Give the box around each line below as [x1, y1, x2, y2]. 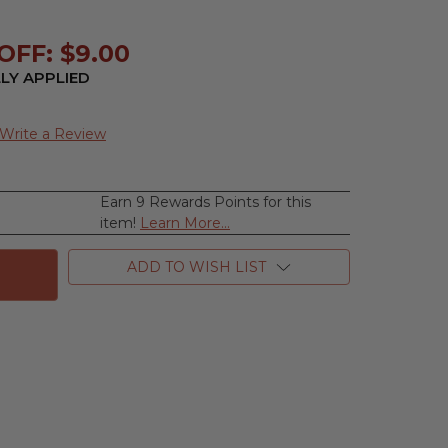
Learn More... [140, 214, 231, 233]
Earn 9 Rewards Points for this [100, 193, 312, 212]
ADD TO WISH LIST [127, 258, 266, 277]
